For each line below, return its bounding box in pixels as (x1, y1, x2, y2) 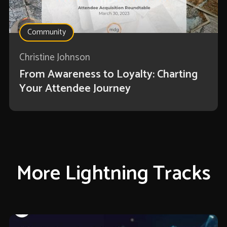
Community (27, 25, 66, 40)
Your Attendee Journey (19, 80, 131, 98)
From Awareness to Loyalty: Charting (19, 65, 198, 84)
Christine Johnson (19, 50, 90, 66)
